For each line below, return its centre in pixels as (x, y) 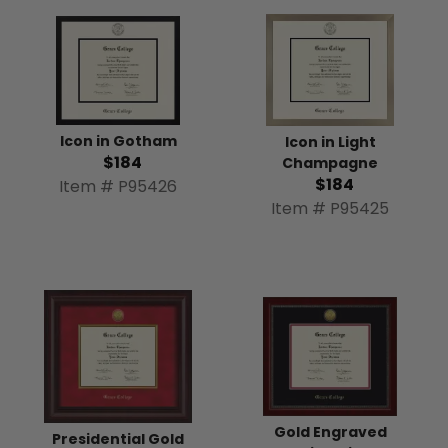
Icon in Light (330, 142)
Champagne (330, 163)
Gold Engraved (330, 431)
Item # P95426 (118, 186)
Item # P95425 (330, 209)
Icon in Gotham (118, 140)
